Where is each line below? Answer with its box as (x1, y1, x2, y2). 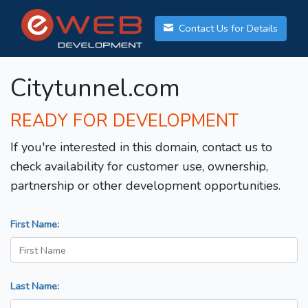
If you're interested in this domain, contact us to (10, 139, 272, 156)
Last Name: (10, 279, 59, 294)
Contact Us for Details (176, 21, 278, 36)
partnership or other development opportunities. (10, 177, 280, 195)
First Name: (10, 217, 59, 232)
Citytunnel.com (10, 71, 180, 106)
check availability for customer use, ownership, (10, 158, 268, 175)
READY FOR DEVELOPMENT (10, 109, 239, 133)
